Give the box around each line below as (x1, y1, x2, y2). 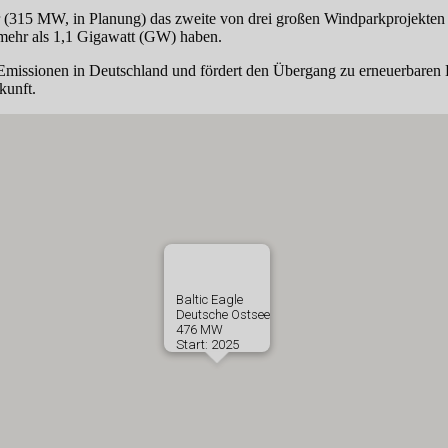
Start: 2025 (176, 337, 239, 353)
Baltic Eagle (176, 292, 243, 308)
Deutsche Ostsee (176, 307, 270, 323)
